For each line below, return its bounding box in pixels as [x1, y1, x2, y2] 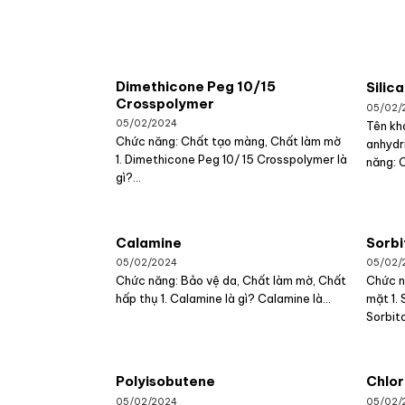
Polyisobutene [116, 372, 216, 391]
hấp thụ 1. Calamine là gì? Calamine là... [116, 291, 332, 306]
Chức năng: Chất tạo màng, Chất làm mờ [116, 134, 342, 149]
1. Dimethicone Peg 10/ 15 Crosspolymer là [116, 152, 348, 167]
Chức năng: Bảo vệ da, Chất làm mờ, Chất [116, 273, 347, 288]
